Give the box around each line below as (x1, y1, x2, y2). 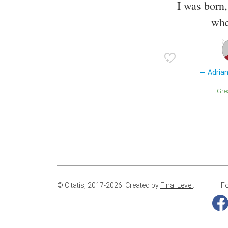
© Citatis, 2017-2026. (57, 181, 125, 190)
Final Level (160, 181, 193, 190)
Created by (125, 181, 160, 190)
